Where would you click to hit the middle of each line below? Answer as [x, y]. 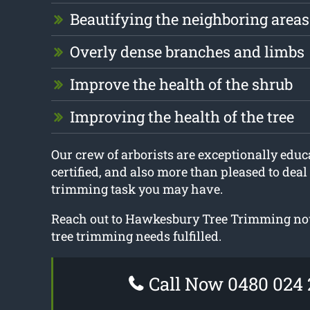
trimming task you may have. [137, 189]
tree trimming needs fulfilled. [136, 236]
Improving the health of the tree [182, 117]
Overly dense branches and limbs [187, 52]
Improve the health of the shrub [181, 84]
